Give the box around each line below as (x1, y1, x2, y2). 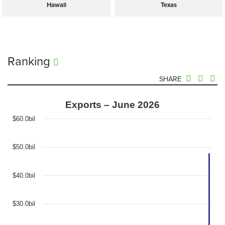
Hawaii (46, 1, 66, 10)
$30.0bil (13, 199, 35, 207)
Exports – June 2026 (65, 99, 160, 110)
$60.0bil (13, 115, 35, 123)
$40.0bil (13, 171, 35, 179)
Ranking (8, 54, 53, 69)
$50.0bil (13, 143, 35, 151)
